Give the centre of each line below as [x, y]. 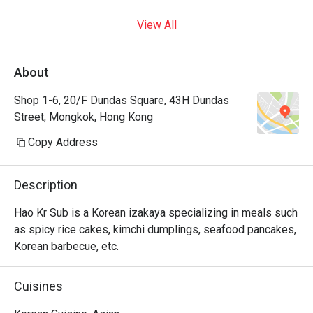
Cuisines [38, 286]
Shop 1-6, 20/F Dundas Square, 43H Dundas [122, 100]
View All [156, 25]
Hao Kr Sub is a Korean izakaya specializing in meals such [156, 213]
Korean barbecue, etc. [66, 246]
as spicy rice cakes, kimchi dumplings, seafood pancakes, [155, 230]
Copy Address [63, 142]
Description [46, 185]
